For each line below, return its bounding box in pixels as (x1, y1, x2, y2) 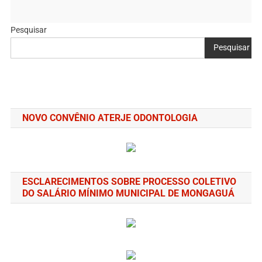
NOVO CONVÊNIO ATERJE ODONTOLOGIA (22, 112, 198, 123)
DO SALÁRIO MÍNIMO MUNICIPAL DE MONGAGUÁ (22, 187, 235, 199)
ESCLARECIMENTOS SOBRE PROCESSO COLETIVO (22, 175, 236, 187)
